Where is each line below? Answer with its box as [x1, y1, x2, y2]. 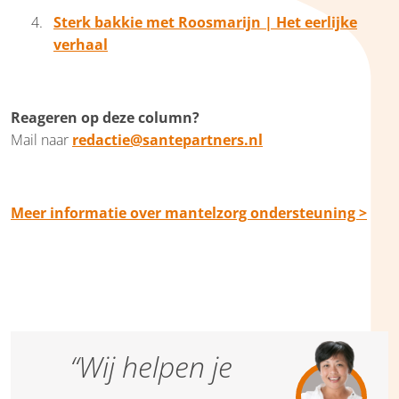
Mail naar [11, 129, 72, 150]
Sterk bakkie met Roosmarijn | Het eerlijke [53, 12, 357, 32]
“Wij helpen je [70, 346, 233, 386]
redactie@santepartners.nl [72, 129, 263, 150]
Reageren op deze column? [11, 107, 199, 127]
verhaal [53, 34, 108, 54]
